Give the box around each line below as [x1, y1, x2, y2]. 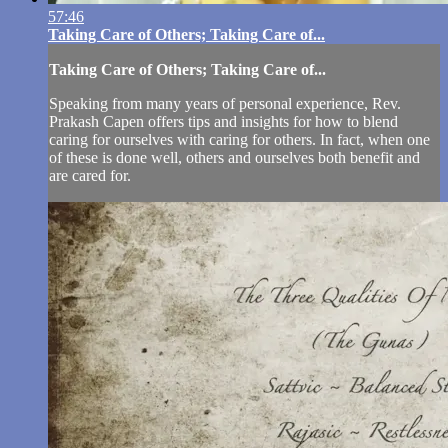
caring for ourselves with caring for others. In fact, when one [49, 131, 430, 149]
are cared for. [49, 167, 131, 185]
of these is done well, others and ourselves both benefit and [49, 149, 420, 167]
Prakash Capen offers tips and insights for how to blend [49, 113, 398, 131]
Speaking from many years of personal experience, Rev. [49, 95, 401, 113]
